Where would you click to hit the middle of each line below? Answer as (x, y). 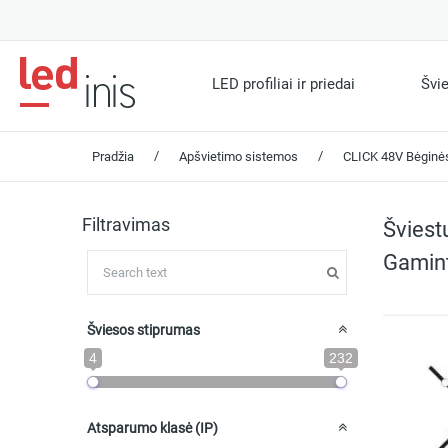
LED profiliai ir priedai (283, 84)
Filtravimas (126, 225)
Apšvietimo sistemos (238, 156)
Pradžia (113, 156)
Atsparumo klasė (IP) (152, 428)
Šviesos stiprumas (143, 330)
